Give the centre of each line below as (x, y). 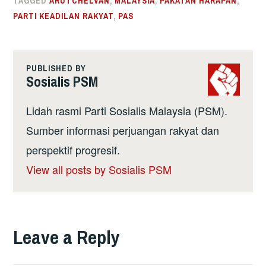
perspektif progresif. (73, 150)
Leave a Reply (67, 237)
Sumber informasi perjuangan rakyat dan (122, 130)
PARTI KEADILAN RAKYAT (64, 16)
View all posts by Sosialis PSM (99, 170)
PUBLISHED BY (56, 68)
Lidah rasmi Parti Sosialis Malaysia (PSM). (126, 111)
